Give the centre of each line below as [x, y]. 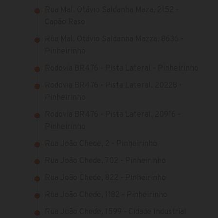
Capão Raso [65, 23]
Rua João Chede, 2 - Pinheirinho [101, 144]
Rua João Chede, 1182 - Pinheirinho [106, 195]
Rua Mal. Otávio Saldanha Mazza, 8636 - [114, 40]
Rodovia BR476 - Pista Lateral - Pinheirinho [122, 69]
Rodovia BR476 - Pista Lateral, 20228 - [113, 86]
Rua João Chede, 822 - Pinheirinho [105, 178]
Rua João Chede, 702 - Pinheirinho [105, 161]
